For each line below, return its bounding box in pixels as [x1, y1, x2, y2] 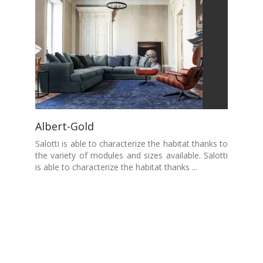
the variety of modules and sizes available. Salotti [35, 150, 228, 161]
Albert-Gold [35, 119, 94, 133]
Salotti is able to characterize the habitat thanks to [35, 138, 228, 149]
